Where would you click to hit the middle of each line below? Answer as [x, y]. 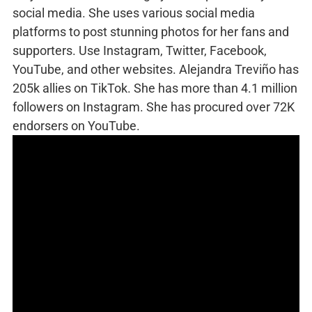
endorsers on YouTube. [76, 126]
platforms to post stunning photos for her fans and [151, 32]
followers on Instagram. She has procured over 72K [154, 107]
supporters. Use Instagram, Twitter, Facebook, [140, 51]
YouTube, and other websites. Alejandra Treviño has [156, 70]
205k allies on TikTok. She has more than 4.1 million [155, 88]
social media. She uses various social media [134, 13]
